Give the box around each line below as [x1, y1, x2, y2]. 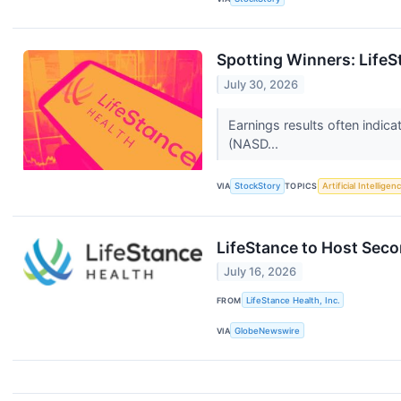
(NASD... [227, 135, 282, 151]
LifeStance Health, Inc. [245, 294, 340, 305]
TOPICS [285, 181, 318, 192]
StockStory [235, 181, 281, 192]
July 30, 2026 [224, 77, 299, 91]
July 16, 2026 [224, 265, 297, 279]
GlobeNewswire [235, 325, 301, 336]
